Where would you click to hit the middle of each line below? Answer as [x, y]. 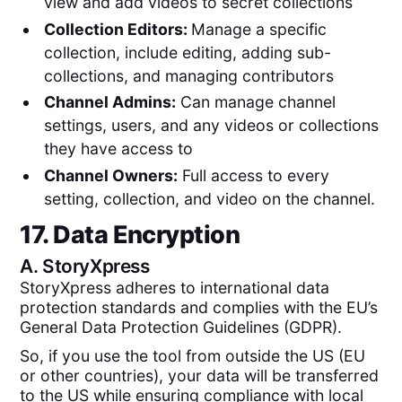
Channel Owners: [110, 175]
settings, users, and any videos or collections [211, 126]
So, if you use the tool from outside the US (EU [193, 356]
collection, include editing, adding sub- [187, 52]
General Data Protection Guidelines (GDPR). [181, 327]
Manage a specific [258, 29]
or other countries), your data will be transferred [200, 376]
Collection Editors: [117, 29]
